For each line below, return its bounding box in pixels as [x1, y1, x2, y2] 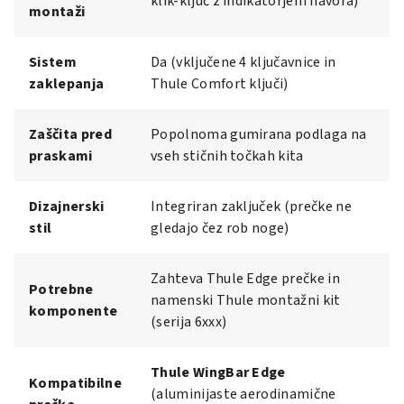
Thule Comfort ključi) [151, 73, 289, 94]
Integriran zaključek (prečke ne [151, 196, 352, 216]
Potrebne [29, 279, 94, 299]
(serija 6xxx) [151, 311, 227, 332]
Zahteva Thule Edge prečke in [151, 268, 340, 289]
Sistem [29, 51, 77, 72]
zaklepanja [29, 73, 105, 94]
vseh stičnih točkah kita [151, 145, 304, 166]
